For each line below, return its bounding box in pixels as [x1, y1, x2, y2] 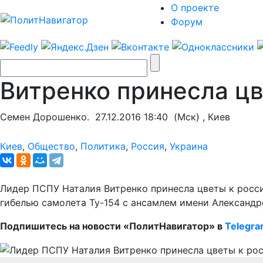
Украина [170, 140, 208, 152]
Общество [28, 140, 75, 152]
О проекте [171, 2, 219, 14]
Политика [80, 140, 126, 152]
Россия [131, 140, 164, 152]
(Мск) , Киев [168, 110, 230, 123]
